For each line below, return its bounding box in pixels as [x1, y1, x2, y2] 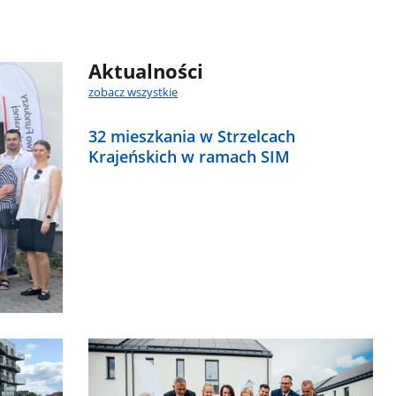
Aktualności [88, 58, 204, 85]
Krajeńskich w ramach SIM [88, 145, 291, 167]
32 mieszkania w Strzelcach [88, 125, 296, 147]
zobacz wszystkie [88, 83, 179, 100]
